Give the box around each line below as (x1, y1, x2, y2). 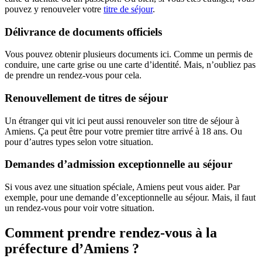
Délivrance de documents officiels (5, 25, 162, 38)
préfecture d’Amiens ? (5, 241, 139, 257)
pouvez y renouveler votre (5, 4, 104, 14)
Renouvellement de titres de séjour (5, 91, 168, 104)
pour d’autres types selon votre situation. (5, 136, 153, 147)
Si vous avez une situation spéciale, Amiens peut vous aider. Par (5, 182, 240, 192)
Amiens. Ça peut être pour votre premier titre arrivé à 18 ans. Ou (5, 126, 242, 136)
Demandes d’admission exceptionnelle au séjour (5, 158, 232, 171)
